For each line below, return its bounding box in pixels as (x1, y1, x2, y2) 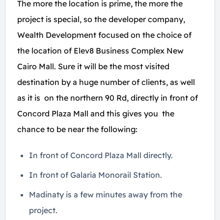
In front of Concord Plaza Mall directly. (29, 150, 173, 160)
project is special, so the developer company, (17, 14, 185, 24)
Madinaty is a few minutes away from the (29, 190, 182, 199)
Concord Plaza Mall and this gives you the (17, 109, 174, 118)
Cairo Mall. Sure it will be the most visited (17, 61, 169, 71)
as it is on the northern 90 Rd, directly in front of (17, 93, 198, 103)
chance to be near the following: (17, 124, 137, 134)
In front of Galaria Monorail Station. (29, 170, 162, 180)
